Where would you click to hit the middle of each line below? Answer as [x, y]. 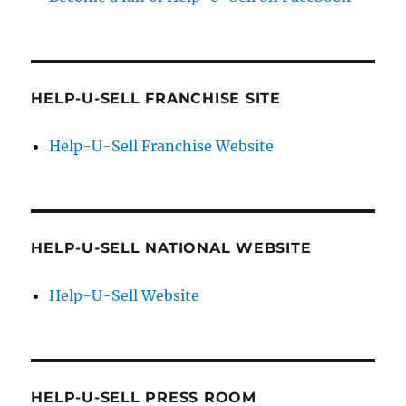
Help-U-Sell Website [125, 296]
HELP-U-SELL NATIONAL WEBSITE [171, 248]
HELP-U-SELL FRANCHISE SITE [156, 99]
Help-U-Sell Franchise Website [162, 146]
